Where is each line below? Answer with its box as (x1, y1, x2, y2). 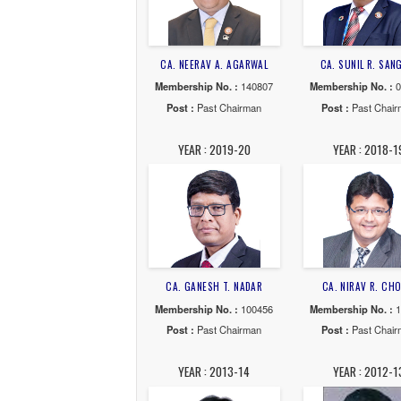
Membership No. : (180, 222, 281, 240)
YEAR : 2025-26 (206, 35, 292, 56)
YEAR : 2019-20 (207, 294, 292, 315)
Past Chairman (229, 246, 304, 264)
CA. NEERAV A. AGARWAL (186, 197, 311, 214)
